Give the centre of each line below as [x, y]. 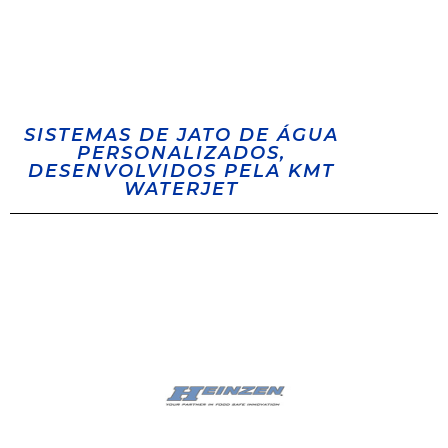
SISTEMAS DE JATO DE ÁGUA [181, 135]
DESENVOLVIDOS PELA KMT [181, 171]
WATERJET [181, 189]
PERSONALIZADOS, [181, 153]
